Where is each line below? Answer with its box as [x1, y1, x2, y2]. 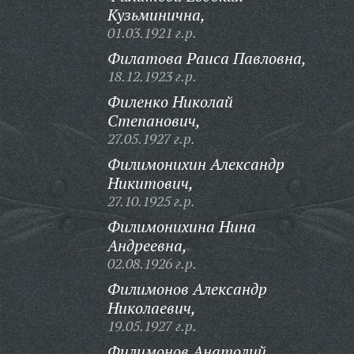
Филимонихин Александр [107, 153, 284, 175]
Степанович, [107, 110, 201, 131]
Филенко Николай [107, 91, 233, 112]
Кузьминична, [107, 4, 205, 25]
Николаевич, [107, 297, 196, 318]
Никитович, [107, 172, 194, 194]
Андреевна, [107, 235, 187, 256]
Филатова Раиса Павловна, [107, 47, 307, 69]
